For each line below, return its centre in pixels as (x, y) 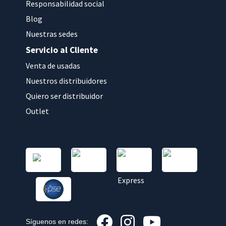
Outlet (38, 111)
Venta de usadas (53, 65)
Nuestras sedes (52, 34)
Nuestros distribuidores (67, 80)
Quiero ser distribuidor (65, 96)
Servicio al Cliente (62, 50)
